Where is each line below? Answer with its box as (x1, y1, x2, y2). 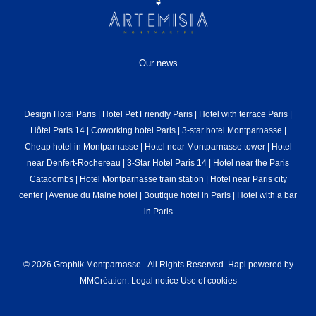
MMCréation (79, 276, 127, 286)
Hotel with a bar (237, 190, 297, 200)
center (19, 190, 43, 200)
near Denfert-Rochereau (27, 158, 121, 168)
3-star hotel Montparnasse (181, 126, 282, 135)
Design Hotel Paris (24, 109, 96, 119)
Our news (138, 58, 178, 69)
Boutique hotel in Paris (144, 190, 231, 200)
